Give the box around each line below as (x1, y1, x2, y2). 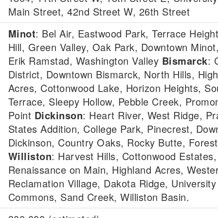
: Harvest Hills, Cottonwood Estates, (52, 149, 217, 163)
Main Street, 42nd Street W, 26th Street (8, 4, 190, 18)
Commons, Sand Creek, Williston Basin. (8, 190, 189, 204)
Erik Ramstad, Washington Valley (8, 54, 162, 68)
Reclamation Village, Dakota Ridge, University (8, 176, 216, 190)
